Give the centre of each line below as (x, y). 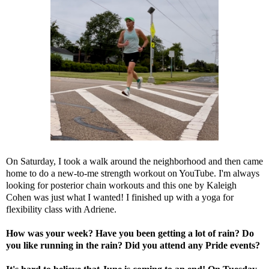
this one (177, 185)
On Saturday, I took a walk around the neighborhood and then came (134, 161)
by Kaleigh (214, 185)
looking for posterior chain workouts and (84, 185)
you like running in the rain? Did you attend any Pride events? (133, 245)
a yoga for (214, 197)
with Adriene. (89, 209)
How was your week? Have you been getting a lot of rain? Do (130, 233)
